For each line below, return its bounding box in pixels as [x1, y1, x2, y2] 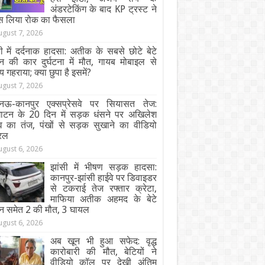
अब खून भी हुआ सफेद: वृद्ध [50, 235, 157, 247]
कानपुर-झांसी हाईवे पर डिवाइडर [50, 172, 157, 183]
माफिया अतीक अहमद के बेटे [50, 193, 157, 205]
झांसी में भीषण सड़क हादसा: [50, 161, 157, 173]
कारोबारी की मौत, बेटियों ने [50, 246, 157, 257]
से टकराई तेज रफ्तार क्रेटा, [50, 183, 157, 194]
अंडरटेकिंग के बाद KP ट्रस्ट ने [50, 4, 157, 15]
